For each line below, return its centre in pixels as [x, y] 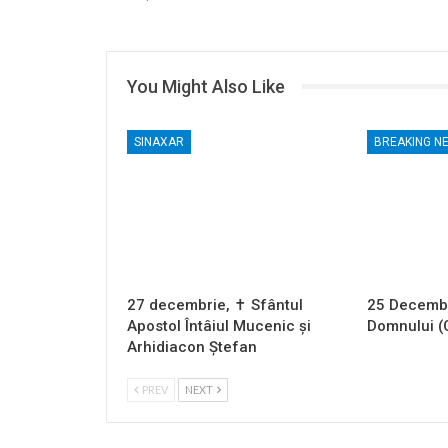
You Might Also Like [206, 86]
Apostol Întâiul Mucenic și [219, 325]
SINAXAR [159, 141]
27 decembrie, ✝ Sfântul [215, 304]
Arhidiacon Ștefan [192, 346]
